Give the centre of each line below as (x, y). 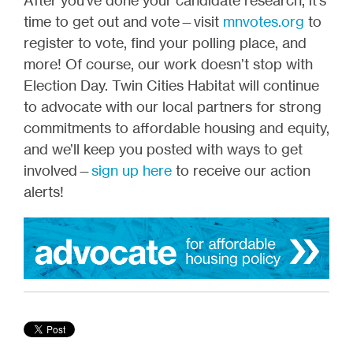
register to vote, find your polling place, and (165, 42)
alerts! (44, 191)
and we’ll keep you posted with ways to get (163, 149)
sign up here (132, 170)
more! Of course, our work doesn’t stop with (168, 63)
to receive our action (241, 170)
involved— (58, 170)
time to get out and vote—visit (123, 21)
